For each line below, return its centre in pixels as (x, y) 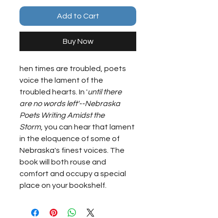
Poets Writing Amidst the (63, 116)
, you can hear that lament (89, 127)
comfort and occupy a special (73, 174)
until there (105, 92)
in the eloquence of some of (70, 139)
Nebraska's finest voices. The (73, 151)
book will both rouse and (64, 162)
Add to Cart (78, 16)
